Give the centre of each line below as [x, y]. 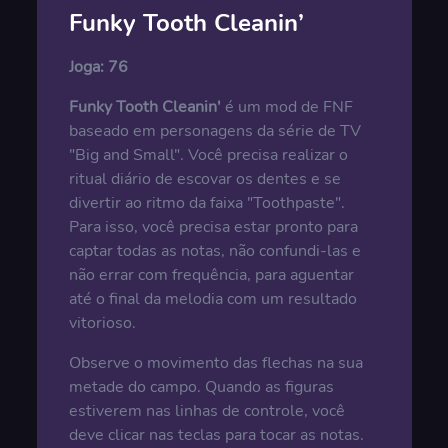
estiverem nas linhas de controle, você [206, 411]
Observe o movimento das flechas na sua [215, 363]
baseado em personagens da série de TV [214, 131]
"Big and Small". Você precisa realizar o [208, 155]
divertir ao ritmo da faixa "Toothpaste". [206, 203]
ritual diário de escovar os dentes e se [204, 179]
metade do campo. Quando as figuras [201, 387]
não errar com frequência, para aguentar [211, 275]
